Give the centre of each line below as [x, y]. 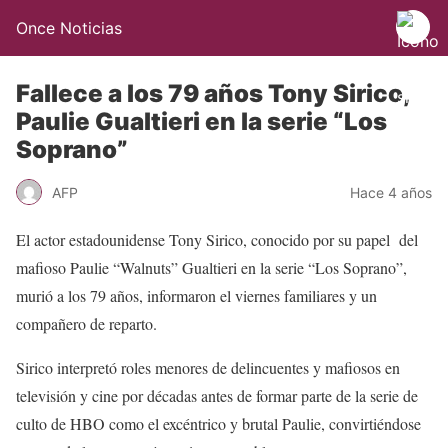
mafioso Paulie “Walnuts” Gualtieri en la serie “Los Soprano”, [211, 267]
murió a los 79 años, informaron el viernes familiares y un [196, 295]
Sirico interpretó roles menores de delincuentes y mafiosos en [208, 367]
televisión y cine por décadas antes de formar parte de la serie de [217, 395]
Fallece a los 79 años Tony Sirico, [213, 93]
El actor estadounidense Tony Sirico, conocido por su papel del [217, 239]
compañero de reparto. [86, 323]
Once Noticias [69, 28]
